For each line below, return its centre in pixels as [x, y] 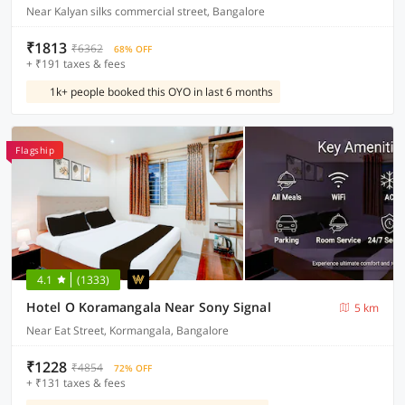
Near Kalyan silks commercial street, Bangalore [146, 11]
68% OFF [133, 49]
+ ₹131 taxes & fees [76, 383]
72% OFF [133, 368]
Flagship [35, 150]
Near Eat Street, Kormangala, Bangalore [127, 330]
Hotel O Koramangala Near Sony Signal [149, 307]
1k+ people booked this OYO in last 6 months [161, 92]
